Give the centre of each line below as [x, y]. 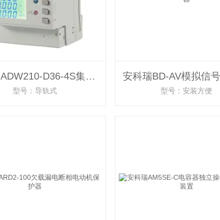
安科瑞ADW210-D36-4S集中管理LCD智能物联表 [90, 76]
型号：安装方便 [187, 91]
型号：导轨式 [35, 91]
